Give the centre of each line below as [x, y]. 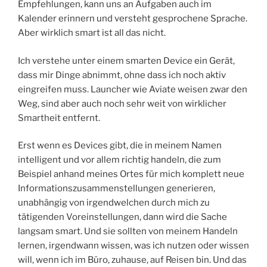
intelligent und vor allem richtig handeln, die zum [119, 160]
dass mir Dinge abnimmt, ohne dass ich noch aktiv [122, 75]
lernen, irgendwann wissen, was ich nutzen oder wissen [133, 246]
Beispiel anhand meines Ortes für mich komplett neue [131, 174]
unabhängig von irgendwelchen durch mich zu [114, 203]
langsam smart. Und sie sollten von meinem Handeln [128, 232]
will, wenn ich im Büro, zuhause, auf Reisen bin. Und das [132, 260]
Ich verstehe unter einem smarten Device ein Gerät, [126, 60]
